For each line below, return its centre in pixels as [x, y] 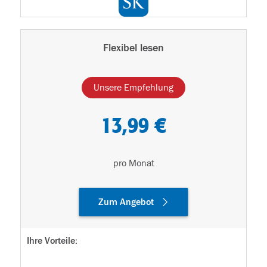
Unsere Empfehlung [133, 88]
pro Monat [133, 164]
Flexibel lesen [133, 48]
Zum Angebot [126, 202]
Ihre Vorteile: [52, 241]
